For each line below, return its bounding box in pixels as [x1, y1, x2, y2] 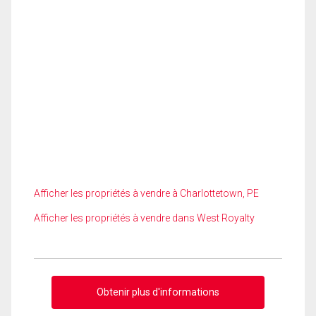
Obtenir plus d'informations [97, 286, 219, 298]
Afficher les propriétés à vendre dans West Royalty [34, 212, 255, 224]
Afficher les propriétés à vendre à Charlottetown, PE [34, 188, 259, 199]
